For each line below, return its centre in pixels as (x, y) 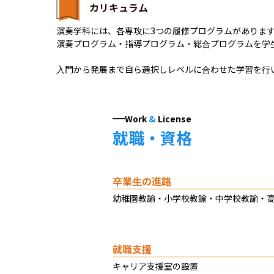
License (175, 118)
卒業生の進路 (142, 181)
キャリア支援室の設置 (156, 266)
